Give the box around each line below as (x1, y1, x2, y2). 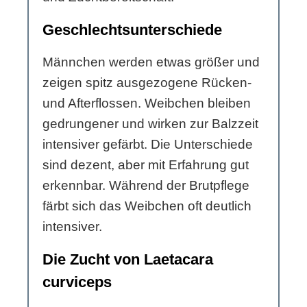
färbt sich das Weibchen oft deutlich (42, 199, 251, 214)
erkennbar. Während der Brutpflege (42, 178, 249, 193)
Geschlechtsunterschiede (42, 21, 222, 39)
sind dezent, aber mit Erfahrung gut (42, 158, 249, 173)
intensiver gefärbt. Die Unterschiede (42, 137, 253, 152)
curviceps (42, 273, 112, 291)
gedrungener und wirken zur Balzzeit (42, 116, 258, 132)
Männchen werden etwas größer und (42, 55, 260, 70)
